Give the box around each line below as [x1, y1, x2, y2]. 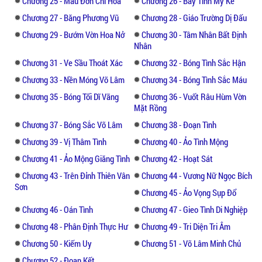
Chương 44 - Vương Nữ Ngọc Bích [142, 169, 252, 181]
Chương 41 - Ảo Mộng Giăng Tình [22, 152, 130, 164]
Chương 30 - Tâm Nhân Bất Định [142, 28, 247, 40]
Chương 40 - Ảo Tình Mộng [142, 135, 228, 147]
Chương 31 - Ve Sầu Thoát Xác [22, 56, 123, 68]
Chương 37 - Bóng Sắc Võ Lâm [22, 118, 122, 130]
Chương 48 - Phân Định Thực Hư [22, 220, 128, 232]
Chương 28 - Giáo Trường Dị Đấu [142, 11, 247, 23]
